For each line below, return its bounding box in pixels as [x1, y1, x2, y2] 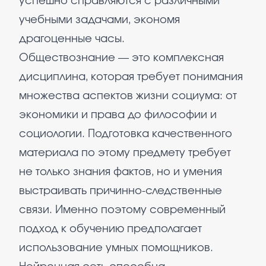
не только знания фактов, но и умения [19, 167, 222, 178]
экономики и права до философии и [19, 110, 217, 121]
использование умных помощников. [19, 243, 213, 254]
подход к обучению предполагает [19, 224, 202, 235]
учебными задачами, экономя [19, 15, 180, 26]
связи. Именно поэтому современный [19, 205, 226, 216]
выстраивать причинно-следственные [19, 186, 222, 197]
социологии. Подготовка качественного [19, 129, 232, 140]
